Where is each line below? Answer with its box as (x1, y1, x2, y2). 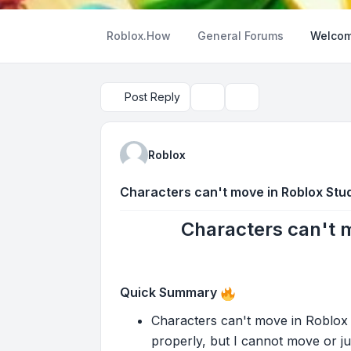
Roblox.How (107, 29, 171, 42)
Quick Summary (120, 284, 217, 300)
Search (234, 96, 271, 110)
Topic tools (200, 96, 258, 110)
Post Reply (125, 90, 180, 103)
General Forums (197, 29, 284, 42)
